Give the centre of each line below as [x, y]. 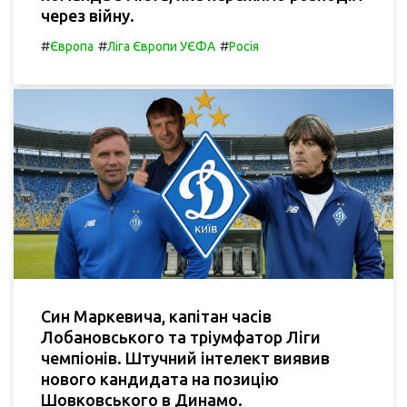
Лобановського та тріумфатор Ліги [181, 337]
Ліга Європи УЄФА [161, 46]
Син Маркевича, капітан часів [156, 316]
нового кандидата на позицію [160, 378]
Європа [72, 46]
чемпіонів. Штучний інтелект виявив [185, 357]
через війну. [88, 15]
